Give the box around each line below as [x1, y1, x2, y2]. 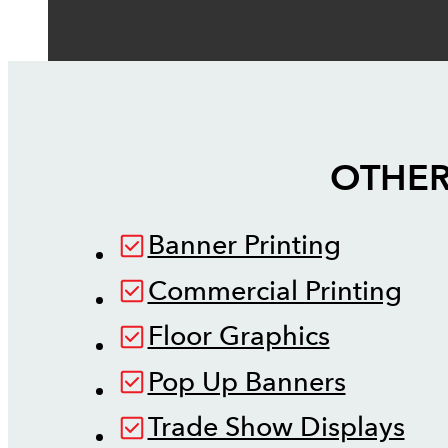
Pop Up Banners [147, 363, 346, 401]
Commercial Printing [147, 272, 402, 310]
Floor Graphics [147, 318, 330, 356]
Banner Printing [147, 227, 341, 265]
